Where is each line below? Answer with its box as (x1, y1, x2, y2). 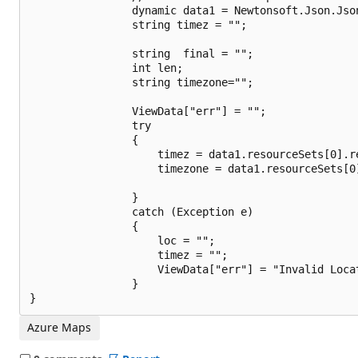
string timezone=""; (30, 76, 253, 89)
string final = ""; (30, 47, 253, 60)
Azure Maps (27, 320, 92, 336)
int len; (30, 62, 183, 74)
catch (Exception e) (30, 205, 253, 218)
